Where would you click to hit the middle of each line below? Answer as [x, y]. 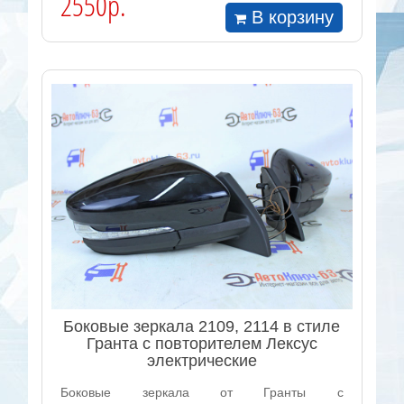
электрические [202, 360]
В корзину [293, 18]
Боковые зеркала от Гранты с [202, 392]
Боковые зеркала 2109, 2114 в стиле [202, 326]
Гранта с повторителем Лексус [202, 343]
